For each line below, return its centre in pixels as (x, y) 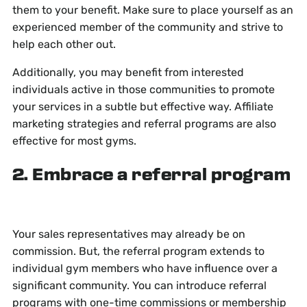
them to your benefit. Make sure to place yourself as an (152, 10)
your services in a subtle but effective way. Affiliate (143, 107)
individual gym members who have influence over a (145, 269)
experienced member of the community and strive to (147, 27)
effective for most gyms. (74, 141)
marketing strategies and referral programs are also (144, 124)
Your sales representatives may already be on (128, 234)
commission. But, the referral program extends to (138, 251)
